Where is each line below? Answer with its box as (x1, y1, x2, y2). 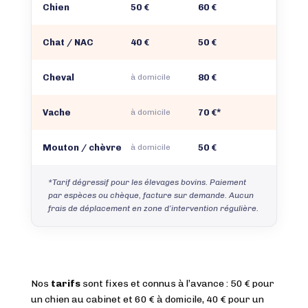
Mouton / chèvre (42, 142, 122, 153)
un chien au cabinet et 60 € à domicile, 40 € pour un (30, 294, 264, 306)
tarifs (50, 278, 80, 290)
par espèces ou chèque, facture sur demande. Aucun (47, 190, 254, 201)
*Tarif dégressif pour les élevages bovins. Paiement (47, 177, 246, 188)
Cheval (42, 72, 74, 83)
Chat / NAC (42, 37, 93, 48)
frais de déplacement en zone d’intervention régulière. (47, 203, 258, 214)
